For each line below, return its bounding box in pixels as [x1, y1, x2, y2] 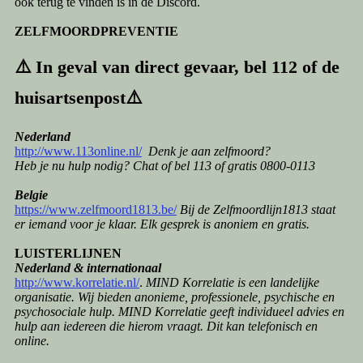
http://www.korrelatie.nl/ [14, 275, 139, 290]
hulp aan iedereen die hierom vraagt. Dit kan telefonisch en [14, 319, 318, 334]
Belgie [14, 188, 48, 203]
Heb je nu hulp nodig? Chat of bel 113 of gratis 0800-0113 [14, 159, 315, 173]
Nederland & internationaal [14, 261, 161, 275]
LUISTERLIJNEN [14, 246, 122, 261]
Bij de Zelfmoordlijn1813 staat [179, 203, 335, 217]
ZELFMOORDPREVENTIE [14, 24, 178, 39]
